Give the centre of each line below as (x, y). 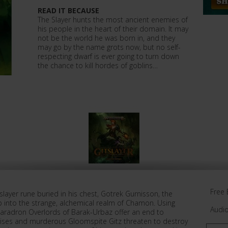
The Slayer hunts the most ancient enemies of (113, 20)
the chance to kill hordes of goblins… (98, 65)
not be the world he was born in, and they (106, 38)
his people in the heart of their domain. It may (113, 29)
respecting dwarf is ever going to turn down (108, 56)
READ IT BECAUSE (68, 10)
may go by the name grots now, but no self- (109, 47)
